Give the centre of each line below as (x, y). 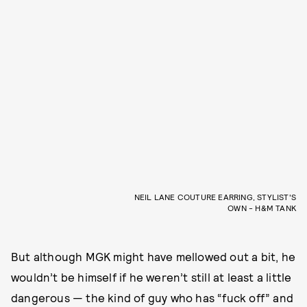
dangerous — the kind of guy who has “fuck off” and (152, 297)
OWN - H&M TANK (262, 207)
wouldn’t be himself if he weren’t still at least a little (151, 277)
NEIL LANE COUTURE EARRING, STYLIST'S (215, 196)
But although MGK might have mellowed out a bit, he (153, 256)
